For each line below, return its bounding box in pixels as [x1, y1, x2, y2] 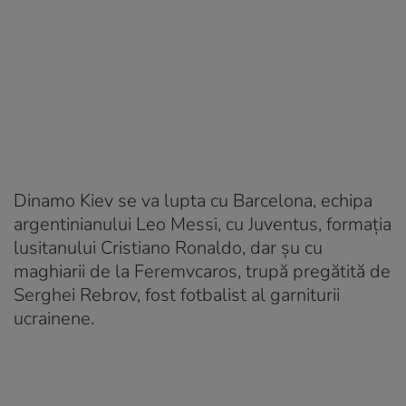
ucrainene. [14, 305, 94, 331]
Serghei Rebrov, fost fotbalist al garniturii [14, 282, 340, 307]
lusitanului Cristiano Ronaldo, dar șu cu [14, 235, 323, 260]
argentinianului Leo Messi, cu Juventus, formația [14, 211, 391, 237]
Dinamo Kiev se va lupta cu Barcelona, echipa [14, 188, 372, 213]
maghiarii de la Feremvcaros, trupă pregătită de [14, 258, 391, 284]
